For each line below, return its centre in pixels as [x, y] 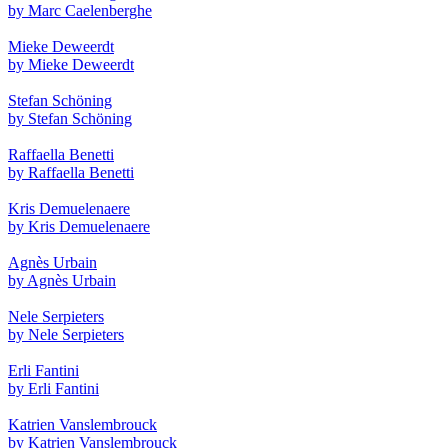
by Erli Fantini [53, 388]
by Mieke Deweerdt [71, 64]
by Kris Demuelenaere [79, 226]
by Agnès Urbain [62, 280]
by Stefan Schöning [70, 118]
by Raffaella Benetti [71, 172]
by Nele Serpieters [66, 334]
